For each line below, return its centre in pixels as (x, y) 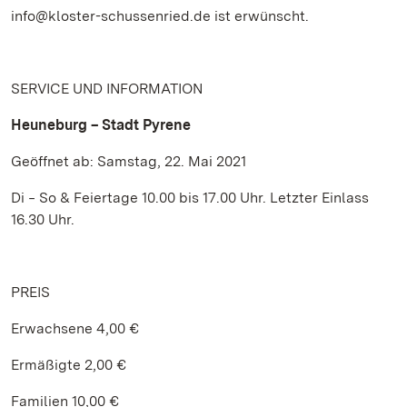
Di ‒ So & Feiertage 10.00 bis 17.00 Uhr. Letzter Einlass (190, 198)
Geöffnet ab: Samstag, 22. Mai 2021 (129, 161)
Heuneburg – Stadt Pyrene (101, 125)
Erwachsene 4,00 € (75, 328)
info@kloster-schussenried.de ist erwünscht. (160, 16)
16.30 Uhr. (43, 219)
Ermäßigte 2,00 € (69, 365)
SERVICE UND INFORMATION (107, 89)
